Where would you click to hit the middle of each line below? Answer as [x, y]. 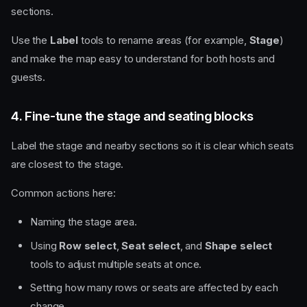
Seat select [151, 245]
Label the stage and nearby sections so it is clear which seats [152, 146]
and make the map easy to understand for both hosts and [143, 59]
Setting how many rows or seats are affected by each [154, 288]
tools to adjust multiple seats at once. [116, 264]
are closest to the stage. [67, 164]
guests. [28, 77]
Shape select [238, 245]
